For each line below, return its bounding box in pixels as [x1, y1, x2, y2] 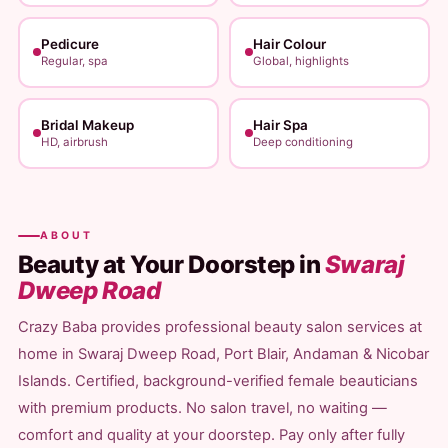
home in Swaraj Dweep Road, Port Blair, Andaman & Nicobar [17, 345, 429, 363]
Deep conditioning [252, 135, 353, 149]
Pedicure [41, 36, 100, 52]
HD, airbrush [41, 135, 109, 149]
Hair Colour [252, 36, 326, 52]
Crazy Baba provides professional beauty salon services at [17, 318, 422, 336]
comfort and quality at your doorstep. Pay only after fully [17, 426, 405, 444]
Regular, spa [41, 54, 109, 68]
